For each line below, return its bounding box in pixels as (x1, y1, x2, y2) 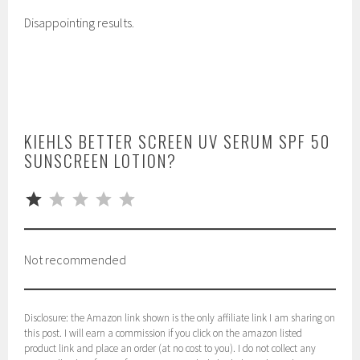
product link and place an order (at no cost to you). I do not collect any (24, 342, 317, 356)
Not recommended (24, 252, 127, 268)
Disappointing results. (24, 14, 135, 31)
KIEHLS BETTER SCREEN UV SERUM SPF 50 (24, 129, 331, 154)
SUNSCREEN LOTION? (24, 148, 178, 174)
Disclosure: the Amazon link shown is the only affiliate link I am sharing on (24, 311, 336, 325)
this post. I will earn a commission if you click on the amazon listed (24, 326, 303, 341)
